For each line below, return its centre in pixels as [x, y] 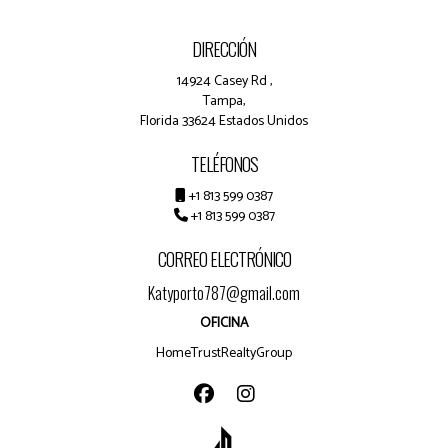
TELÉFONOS [224, 164]
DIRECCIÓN [224, 49]
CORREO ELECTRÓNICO [224, 259]
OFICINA [224, 323]
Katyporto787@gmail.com [224, 293]
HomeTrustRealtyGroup [224, 353]
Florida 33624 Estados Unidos [224, 121]
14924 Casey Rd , [224, 81]
